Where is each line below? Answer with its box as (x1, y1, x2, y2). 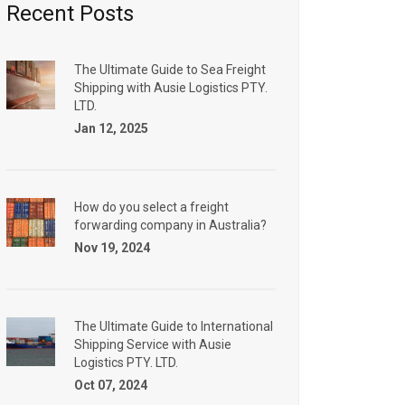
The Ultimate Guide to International (74, 319, 273, 334)
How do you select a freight (74, 200, 229, 214)
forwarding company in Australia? (74, 218, 267, 232)
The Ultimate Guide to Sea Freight (74, 62, 266, 77)
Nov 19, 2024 (74, 240, 150, 255)
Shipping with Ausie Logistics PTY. (74, 80, 268, 95)
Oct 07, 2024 (74, 378, 147, 392)
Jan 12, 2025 (74, 121, 148, 136)
